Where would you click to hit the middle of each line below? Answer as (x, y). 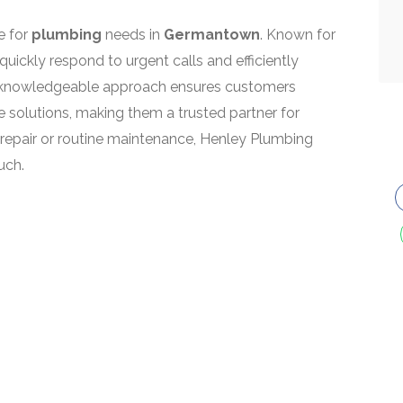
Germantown (212, 35)
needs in (133, 35)
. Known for (298, 35)
